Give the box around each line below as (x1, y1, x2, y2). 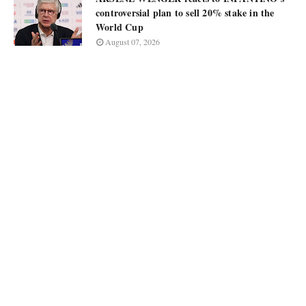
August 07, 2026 (105, 36, 160, 47)
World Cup (96, 20, 143, 34)
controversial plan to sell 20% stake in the (96, 5, 275, 20)
